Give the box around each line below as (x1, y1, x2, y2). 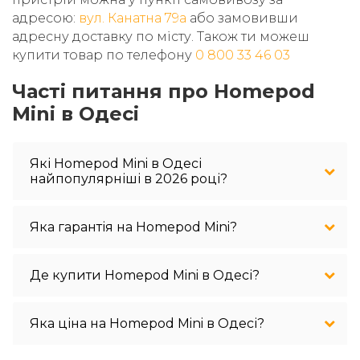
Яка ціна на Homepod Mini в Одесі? (30, 315, 264, 331)
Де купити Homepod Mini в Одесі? (30, 267, 260, 283)
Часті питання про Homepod (12, 79, 315, 103)
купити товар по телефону (12, 47, 195, 63)
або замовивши (186, 10, 298, 26)
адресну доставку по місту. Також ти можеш (12, 28, 309, 44)
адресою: (12, 10, 79, 26)
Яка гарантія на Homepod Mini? (30, 219, 237, 235)
